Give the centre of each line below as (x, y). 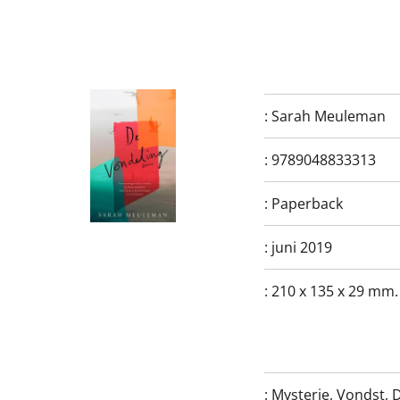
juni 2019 (302, 247)
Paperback (307, 204)
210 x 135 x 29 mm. (335, 291)
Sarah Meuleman (329, 116)
